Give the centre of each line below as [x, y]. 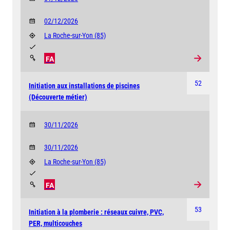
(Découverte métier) [58, 97]
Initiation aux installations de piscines [84, 85]
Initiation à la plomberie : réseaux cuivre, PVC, [96, 212]
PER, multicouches [55, 223]
